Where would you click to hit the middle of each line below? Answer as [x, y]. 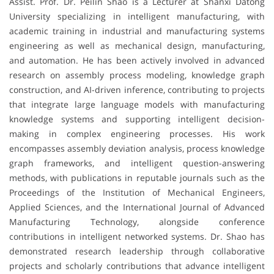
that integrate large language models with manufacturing [137, 105]
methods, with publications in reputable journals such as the [137, 178]
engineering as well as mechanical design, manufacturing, [137, 46]
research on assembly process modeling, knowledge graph [137, 75]
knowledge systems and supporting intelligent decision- [137, 119]
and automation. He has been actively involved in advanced [137, 61]
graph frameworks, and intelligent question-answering [137, 163]
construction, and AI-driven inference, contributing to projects [137, 90]
